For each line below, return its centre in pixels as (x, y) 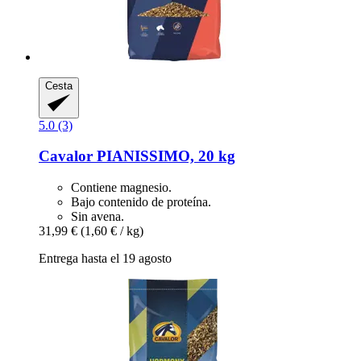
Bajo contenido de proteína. (141, 202)
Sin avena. (98, 216)
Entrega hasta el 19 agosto (105, 258)
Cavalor (66, 156)
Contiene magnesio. (121, 187)
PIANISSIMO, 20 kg (164, 156)
